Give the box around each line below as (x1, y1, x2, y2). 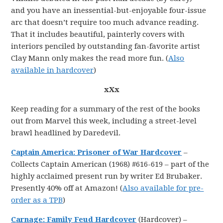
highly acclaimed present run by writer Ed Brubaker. (11, 172, 203, 181)
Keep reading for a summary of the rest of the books (11, 105, 201, 113)
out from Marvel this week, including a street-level (11, 116, 197, 125)
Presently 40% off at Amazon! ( (11, 184, 123, 193)
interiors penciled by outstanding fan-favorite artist (11, 42, 201, 51)
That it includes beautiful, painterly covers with (11, 30, 185, 39)
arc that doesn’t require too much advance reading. (11, 18, 199, 27)
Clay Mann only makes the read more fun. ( (11, 54, 169, 63)
